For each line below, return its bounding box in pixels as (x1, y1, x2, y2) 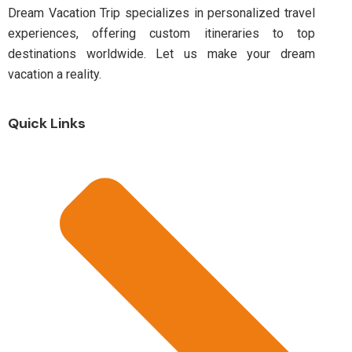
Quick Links (8, 113, 86, 133)
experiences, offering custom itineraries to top (8, 25, 315, 41)
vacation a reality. (8, 66, 101, 82)
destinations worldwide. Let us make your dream (8, 46, 315, 61)
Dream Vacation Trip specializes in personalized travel (8, 5, 315, 20)
